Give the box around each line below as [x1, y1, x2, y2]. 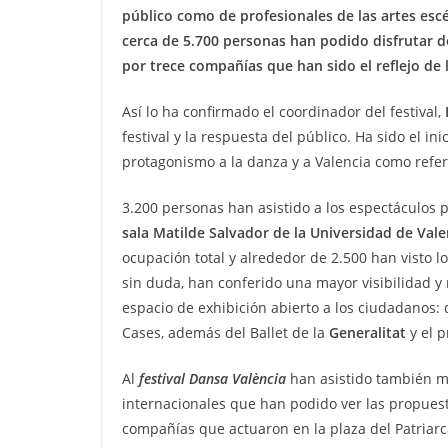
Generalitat [329, 323, 406, 342]
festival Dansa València [139, 369, 286, 388]
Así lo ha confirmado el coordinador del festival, [122, 102, 445, 121]
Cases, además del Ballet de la [122, 323, 329, 342]
